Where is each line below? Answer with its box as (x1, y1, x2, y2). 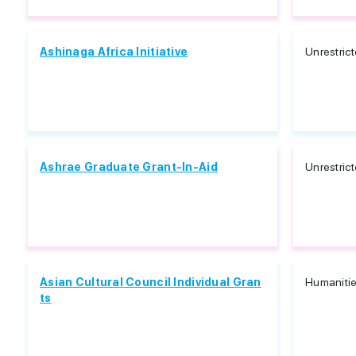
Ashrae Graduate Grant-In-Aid (40, 161, 218, 173)
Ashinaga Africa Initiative (40, 45, 188, 58)
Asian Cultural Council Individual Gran (40, 276, 261, 288)
